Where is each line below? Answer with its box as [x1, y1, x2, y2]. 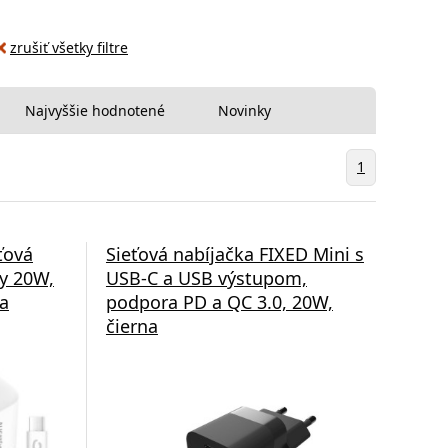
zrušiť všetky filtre [10, 38, 128, 57]
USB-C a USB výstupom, [105, 265, 307, 290]
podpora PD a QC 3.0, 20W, [105, 289, 333, 314]
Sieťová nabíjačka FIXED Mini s [105, 241, 364, 266]
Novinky [218, 100, 271, 120]
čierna [105, 313, 158, 338]
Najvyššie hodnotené [25, 100, 165, 120]
